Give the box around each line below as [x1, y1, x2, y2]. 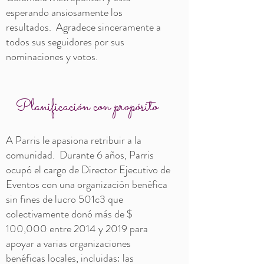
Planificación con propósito [15, 95, 158, 119]
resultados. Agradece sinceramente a [6, 19, 161, 35]
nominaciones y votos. [6, 49, 103, 64]
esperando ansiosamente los [6, 5, 123, 20]
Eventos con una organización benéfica [6, 177, 167, 192]
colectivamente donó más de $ [6, 206, 133, 222]
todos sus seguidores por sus [6, 34, 124, 49]
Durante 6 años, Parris [60, 147, 154, 163]
